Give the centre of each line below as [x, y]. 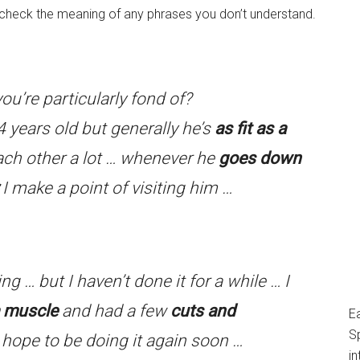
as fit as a [250, 129]
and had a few [114, 311]
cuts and [203, 311]
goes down [260, 158]
